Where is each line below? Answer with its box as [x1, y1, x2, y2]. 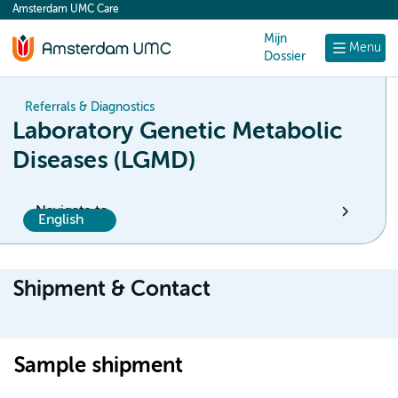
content [21, 7, 71, 21]
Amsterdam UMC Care [12, 4, 119, 15]
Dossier [264, 51, 306, 63]
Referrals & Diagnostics [25, 101, 155, 114]
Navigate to [36, 204, 108, 219]
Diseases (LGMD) [12, 149, 195, 173]
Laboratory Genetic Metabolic [12, 120, 342, 144]
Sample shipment [13, 354, 183, 377]
